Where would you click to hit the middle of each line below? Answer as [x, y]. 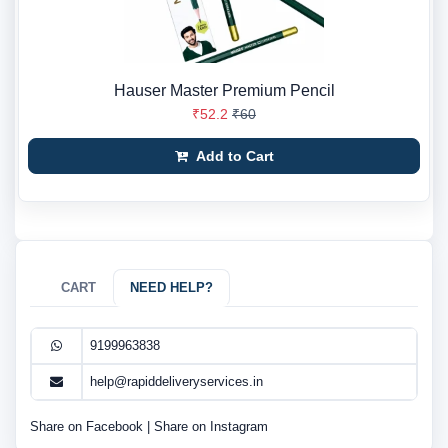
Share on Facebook [88, 427]
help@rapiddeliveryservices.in [176, 382]
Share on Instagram [211, 427]
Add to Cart [232, 156]
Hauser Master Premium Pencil [224, 91]
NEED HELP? [171, 288]
